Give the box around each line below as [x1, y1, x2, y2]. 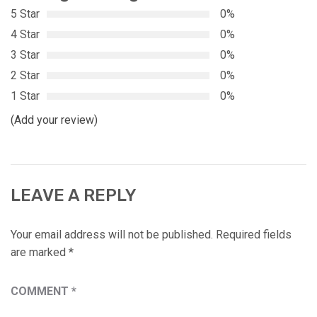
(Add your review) [11, 113, 98, 127]
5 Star [11, 6, 40, 21]
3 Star [11, 47, 40, 62]
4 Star [11, 27, 40, 41]
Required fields [216, 227, 292, 241]
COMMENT [11, 284, 71, 298]
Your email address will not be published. [11, 227, 213, 241]
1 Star [11, 88, 40, 103]
